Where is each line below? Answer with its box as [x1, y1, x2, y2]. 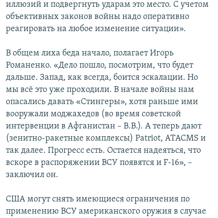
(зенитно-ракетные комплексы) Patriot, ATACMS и [6, 134, 206, 144]
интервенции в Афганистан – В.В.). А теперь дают [6, 122, 201, 131]
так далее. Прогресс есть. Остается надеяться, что [6, 146, 201, 156]
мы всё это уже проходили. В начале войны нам [6, 85, 194, 95]
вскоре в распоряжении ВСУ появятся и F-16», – [6, 158, 192, 168]
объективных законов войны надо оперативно [6, 12, 189, 22]
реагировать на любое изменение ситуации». [6, 24, 186, 34]
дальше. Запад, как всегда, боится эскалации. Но [6, 73, 198, 83]
